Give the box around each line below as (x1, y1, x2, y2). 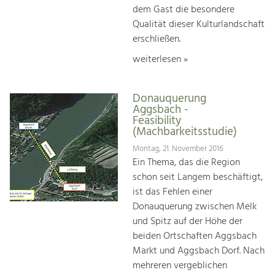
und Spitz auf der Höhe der (133, 214, 242, 230)
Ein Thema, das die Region (133, 155, 240, 171)
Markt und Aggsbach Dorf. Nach (133, 243, 265, 260)
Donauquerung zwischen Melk (133, 199, 257, 215)
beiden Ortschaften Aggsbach (133, 228, 257, 245)
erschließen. (133, 31, 180, 48)
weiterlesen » (133, 52, 188, 68)
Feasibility (133, 111, 181, 130)
